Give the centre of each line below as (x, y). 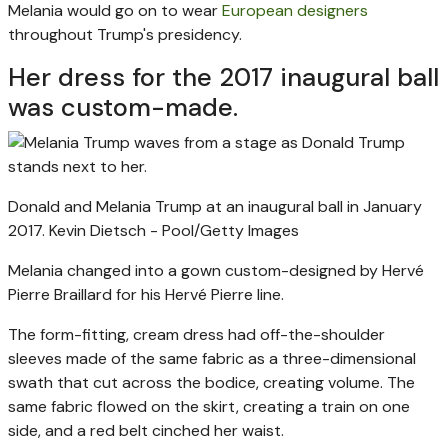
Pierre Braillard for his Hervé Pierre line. (146, 294)
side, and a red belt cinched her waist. (146, 430)
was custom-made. (123, 107)
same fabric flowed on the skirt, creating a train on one (209, 406)
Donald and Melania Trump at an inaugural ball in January (215, 206)
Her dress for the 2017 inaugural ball (223, 77)
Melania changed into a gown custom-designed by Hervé (216, 270)
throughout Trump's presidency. (125, 34)
